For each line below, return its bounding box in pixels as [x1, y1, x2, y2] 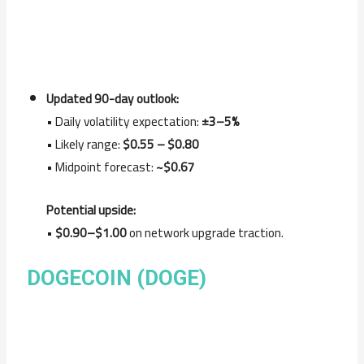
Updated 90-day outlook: [45, 87, 179, 111]
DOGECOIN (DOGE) [27, 265, 207, 290]
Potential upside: [45, 198, 136, 223]
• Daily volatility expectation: [45, 110, 201, 134]
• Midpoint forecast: [45, 155, 156, 180]
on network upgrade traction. [126, 221, 284, 245]
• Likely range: [45, 132, 123, 157]
